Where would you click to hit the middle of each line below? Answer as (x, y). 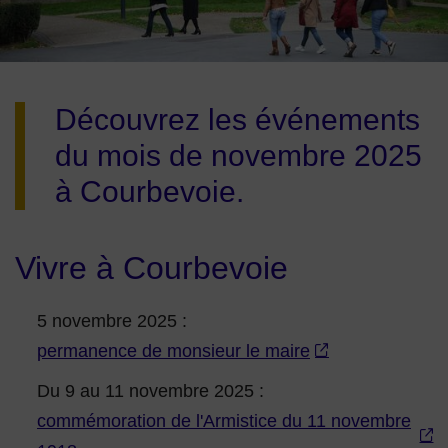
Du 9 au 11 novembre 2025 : (150, 391)
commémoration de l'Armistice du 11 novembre (224, 421)
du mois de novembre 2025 (238, 156)
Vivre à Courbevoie (151, 268)
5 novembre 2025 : (112, 321)
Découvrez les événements (237, 120)
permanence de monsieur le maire (173, 351)
